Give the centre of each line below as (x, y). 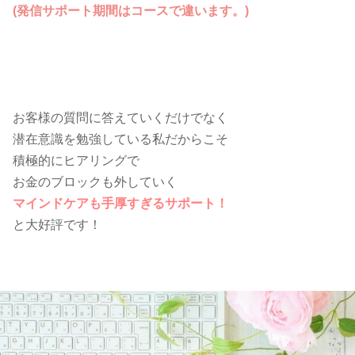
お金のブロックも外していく (95, 181)
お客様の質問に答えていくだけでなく (120, 117)
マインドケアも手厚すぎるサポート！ (120, 203)
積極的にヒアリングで (76, 160)
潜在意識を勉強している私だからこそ (120, 139)
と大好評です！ (57, 224)
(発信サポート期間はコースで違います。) (131, 10)
